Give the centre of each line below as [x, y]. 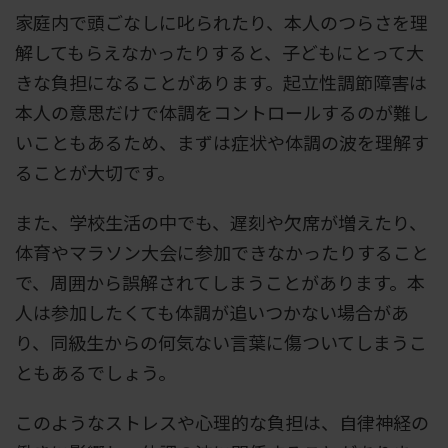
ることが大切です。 [95, 171]
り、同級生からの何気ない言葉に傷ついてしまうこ [221, 341]
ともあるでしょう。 [95, 371]
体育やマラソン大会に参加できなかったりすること [222, 251]
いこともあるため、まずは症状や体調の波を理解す [222, 141]
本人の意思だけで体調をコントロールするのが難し [222, 111]
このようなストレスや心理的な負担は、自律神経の [222, 421]
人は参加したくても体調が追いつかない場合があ [212, 311]
